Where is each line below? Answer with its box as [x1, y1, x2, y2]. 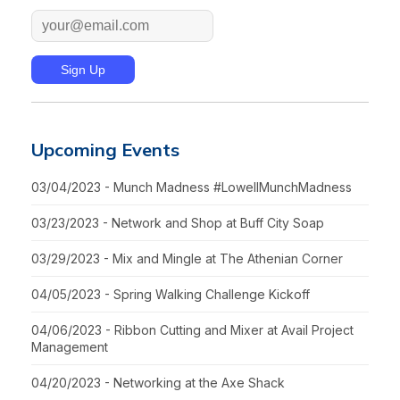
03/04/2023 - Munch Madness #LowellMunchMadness [31, 179, 352, 196]
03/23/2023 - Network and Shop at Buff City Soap [31, 215, 324, 231]
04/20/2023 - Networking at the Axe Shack [31, 375, 285, 391]
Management [31, 339, 108, 355]
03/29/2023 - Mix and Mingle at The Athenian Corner [31, 251, 343, 267]
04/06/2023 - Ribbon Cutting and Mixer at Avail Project [31, 322, 354, 338]
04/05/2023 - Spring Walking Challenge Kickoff [31, 287, 310, 303]
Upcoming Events [31, 138, 179, 162]
